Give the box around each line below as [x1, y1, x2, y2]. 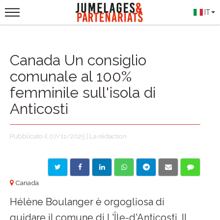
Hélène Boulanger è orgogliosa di [10, 196, 165, 208]
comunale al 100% [10, 68, 132, 85]
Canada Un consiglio [10, 52, 146, 69]
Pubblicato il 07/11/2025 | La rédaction [10, 132, 127, 140]
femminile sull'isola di [10, 84, 156, 101]
